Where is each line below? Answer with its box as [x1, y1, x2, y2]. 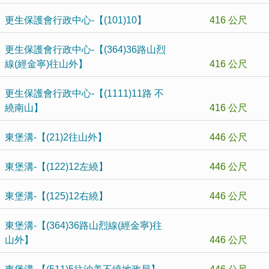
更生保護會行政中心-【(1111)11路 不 [5, 88, 164, 98]
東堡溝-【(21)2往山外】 [5, 132, 107, 142]
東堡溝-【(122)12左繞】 [5, 162, 108, 172]
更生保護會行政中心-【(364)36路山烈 [5, 44, 166, 55]
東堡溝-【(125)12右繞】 [5, 191, 108, 201]
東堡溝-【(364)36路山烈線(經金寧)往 [5, 220, 162, 231]
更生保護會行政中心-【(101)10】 [5, 15, 147, 25]
